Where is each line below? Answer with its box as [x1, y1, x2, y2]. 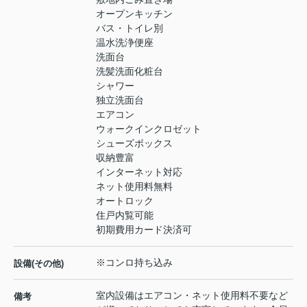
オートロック [96, 195, 153, 207]
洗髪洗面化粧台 [96, 66, 163, 77]
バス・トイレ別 [96, 23, 163, 34]
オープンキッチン [96, 8, 173, 20]
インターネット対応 [96, 167, 182, 178]
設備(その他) [14, 258, 64, 269]
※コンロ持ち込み [96, 257, 173, 269]
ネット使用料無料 [96, 181, 173, 193]
